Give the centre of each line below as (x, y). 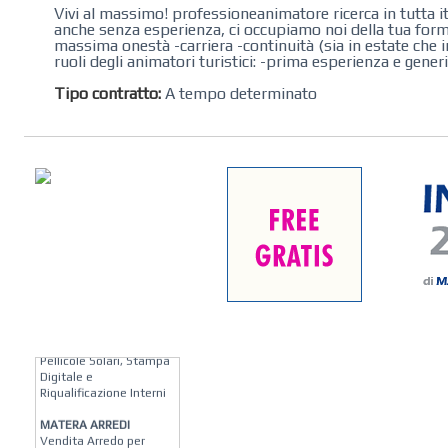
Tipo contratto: (108, 93)
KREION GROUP (81, 321)
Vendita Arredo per (93, 433)
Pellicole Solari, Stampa (105, 353)
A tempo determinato (239, 93)
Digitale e (67, 369)
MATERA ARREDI (85, 417)
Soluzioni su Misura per (105, 337)
